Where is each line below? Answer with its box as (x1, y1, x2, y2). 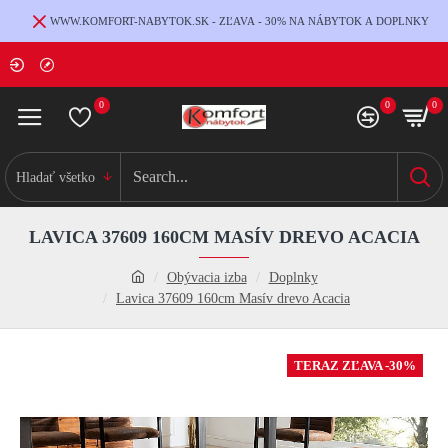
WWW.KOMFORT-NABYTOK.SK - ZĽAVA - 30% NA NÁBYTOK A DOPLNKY (49, 14, 429, 27)
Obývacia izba (166, 270, 247, 285)
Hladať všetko (16, 169, 95, 185)
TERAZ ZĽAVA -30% (294, 358, 416, 373)
